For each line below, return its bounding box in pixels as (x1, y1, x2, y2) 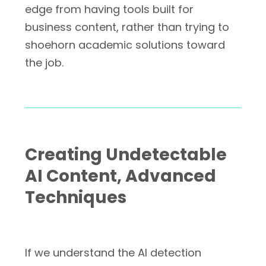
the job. (25, 55, 64, 70)
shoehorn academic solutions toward (25, 37, 225, 52)
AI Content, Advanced (25, 164, 216, 188)
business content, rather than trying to (25, 20, 229, 34)
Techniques (25, 186, 126, 209)
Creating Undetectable (25, 143, 227, 166)
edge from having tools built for (25, 2, 194, 17)
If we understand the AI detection (25, 245, 201, 260)
